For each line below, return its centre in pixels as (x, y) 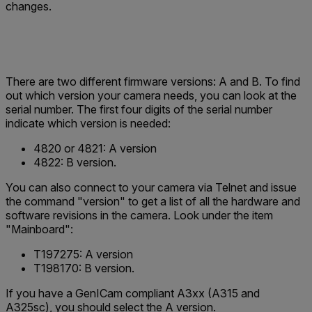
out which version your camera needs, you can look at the (151, 95)
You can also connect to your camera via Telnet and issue (151, 187)
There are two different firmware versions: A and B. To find (153, 81)
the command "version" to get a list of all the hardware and (153, 201)
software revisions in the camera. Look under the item (139, 215)
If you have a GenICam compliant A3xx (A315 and (133, 293)
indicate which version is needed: (88, 123)
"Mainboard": (39, 229)
